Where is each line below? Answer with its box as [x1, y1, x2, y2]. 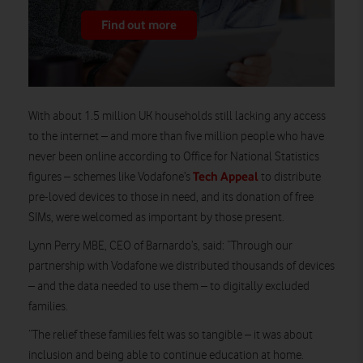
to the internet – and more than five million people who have [28, 129, 324, 143]
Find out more [101, 17, 177, 32]
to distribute [258, 169, 321, 184]
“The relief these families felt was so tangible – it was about [28, 327, 313, 342]
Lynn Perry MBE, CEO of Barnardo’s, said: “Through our [28, 238, 293, 253]
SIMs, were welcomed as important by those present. [28, 210, 284, 224]
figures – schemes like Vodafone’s [28, 169, 193, 184]
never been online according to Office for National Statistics [28, 149, 319, 164]
